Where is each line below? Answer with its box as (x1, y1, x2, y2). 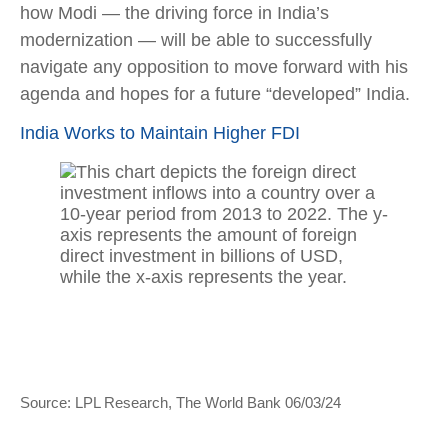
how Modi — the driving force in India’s (20, 3, 329, 23)
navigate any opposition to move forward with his (20, 57, 408, 77)
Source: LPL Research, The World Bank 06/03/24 (20, 393, 341, 411)
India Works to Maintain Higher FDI (20, 123, 300, 143)
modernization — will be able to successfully (20, 30, 372, 50)
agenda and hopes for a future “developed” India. (20, 84, 415, 104)
